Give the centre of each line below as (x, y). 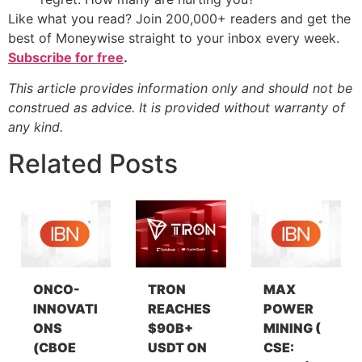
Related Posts (93, 163)
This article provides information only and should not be (180, 88)
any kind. (36, 127)
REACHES (180, 308)
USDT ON (178, 347)
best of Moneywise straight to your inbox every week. (174, 38)
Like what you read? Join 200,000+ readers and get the (179, 18)
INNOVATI (65, 308)
